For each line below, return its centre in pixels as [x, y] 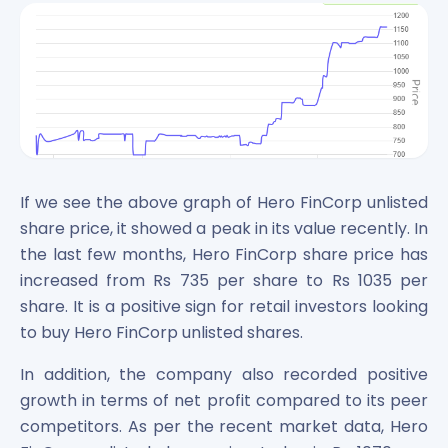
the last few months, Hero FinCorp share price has [224, 254]
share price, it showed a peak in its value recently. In [224, 228]
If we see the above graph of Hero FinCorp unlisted [224, 202]
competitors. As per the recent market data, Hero [224, 426]
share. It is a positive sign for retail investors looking [224, 306]
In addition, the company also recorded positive [224, 374]
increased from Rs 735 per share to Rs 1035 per [224, 280]
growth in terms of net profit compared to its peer [224, 400]
